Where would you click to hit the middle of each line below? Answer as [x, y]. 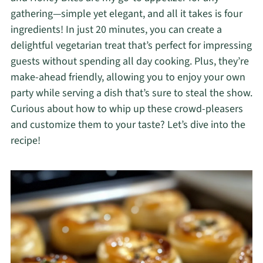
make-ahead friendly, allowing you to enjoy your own [128, 77]
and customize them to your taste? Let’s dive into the [128, 125]
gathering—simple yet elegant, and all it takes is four [126, 14]
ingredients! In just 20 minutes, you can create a [116, 30]
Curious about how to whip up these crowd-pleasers [127, 109]
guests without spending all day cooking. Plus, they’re [129, 61]
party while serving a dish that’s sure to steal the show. [131, 93]
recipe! [25, 141]
